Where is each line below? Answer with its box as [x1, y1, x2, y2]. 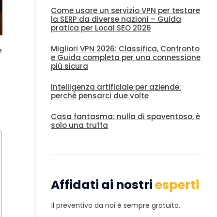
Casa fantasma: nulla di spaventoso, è [50, 111, 200, 122]
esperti [155, 176, 199, 194]
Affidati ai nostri [50, 176, 155, 194]
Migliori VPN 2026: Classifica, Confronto [50, 44, 200, 54]
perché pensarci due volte [50, 91, 149, 101]
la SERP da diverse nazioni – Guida [50, 14, 181, 25]
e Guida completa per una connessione [50, 52, 201, 63]
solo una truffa [50, 120, 108, 131]
